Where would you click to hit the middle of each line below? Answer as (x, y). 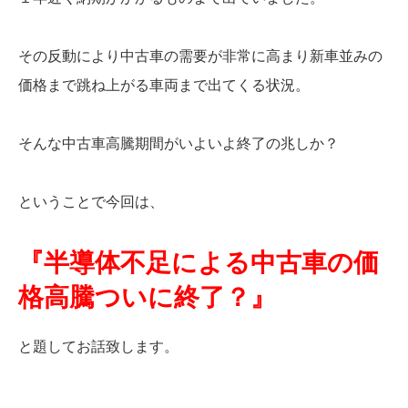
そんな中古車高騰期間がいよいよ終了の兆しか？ (178, 143)
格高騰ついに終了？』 (147, 297)
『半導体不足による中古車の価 (199, 262)
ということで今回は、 (91, 201)
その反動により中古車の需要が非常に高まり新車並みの (200, 56)
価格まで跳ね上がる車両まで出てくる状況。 (164, 85)
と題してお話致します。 (98, 346)
